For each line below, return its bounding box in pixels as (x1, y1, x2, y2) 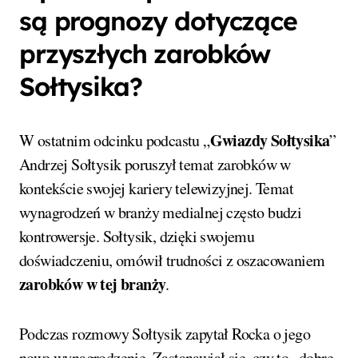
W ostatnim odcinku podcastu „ (19, 129, 210, 151)
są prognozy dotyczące (19, 4, 297, 37)
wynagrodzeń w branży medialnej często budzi (19, 201, 302, 223)
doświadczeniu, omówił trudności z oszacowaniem (19, 249, 325, 271)
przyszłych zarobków (19, 37, 271, 70)
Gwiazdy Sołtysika (209, 128, 330, 152)
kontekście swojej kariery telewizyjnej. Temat (19, 177, 293, 199)
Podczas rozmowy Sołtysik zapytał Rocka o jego (19, 322, 310, 344)
